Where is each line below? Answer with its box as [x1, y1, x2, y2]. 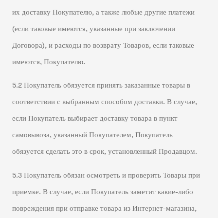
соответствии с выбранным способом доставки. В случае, [12, 98, 197, 107]
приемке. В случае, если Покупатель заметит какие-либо [12, 187, 193, 196]
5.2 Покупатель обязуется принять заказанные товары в [12, 81, 190, 90]
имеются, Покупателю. [12, 57, 85, 66]
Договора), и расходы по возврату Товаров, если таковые [12, 41, 194, 50]
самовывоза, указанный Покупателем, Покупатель [12, 131, 173, 140]
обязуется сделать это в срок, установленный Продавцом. [12, 147, 197, 156]
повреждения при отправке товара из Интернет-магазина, [12, 204, 197, 213]
